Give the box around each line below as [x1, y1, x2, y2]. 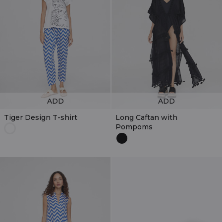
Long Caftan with [115, 113, 177, 122]
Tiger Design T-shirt [4, 113, 77, 122]
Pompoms [115, 122, 153, 132]
